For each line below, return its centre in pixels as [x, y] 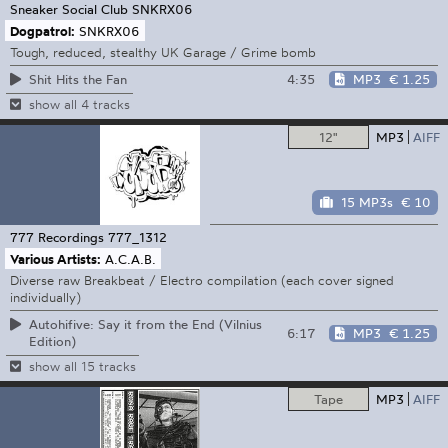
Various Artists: [55, 258]
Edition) [52, 341]
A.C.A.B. [131, 258]
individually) [45, 296]
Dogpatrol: [42, 30]
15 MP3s [367, 201]
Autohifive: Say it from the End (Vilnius [145, 324]
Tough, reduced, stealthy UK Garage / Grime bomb [162, 51]
